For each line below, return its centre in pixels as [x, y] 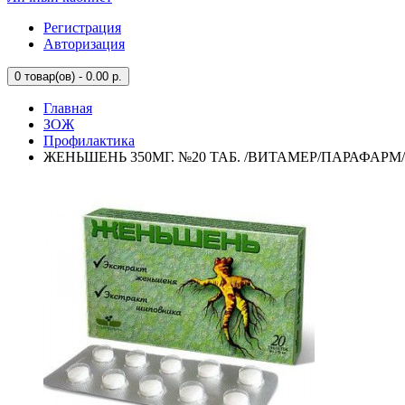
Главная [68, 108]
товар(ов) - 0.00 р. [71, 76]
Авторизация [84, 44]
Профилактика [89, 141]
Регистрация [82, 28]
